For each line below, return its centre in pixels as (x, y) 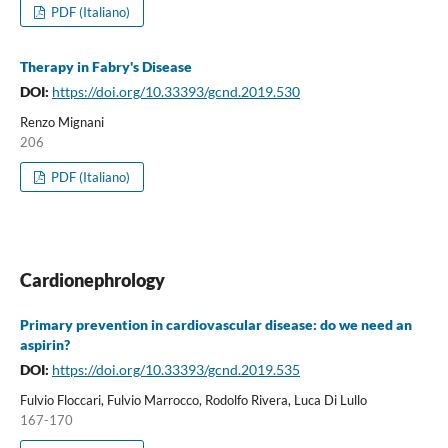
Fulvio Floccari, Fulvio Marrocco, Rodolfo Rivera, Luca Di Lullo (193, 399)
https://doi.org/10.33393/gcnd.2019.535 (175, 369)
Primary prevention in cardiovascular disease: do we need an (215, 324)
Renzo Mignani (61, 121)
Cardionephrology (92, 279)
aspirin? (44, 344)
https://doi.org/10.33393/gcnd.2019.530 (175, 91)
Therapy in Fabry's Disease (105, 66)
